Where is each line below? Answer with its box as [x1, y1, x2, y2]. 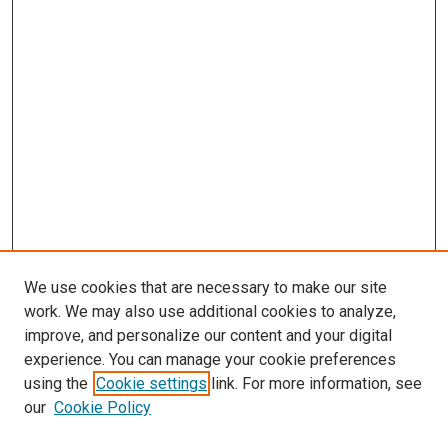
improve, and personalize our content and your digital [24, 326, 392, 345]
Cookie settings [96, 374, 207, 393]
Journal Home [26, 405, 108, 421]
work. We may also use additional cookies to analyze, [24, 302, 396, 321]
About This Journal [26, 428, 136, 444]
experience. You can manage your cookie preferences [24, 350, 396, 369]
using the [24, 374, 88, 393]
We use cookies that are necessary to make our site [24, 278, 387, 297]
